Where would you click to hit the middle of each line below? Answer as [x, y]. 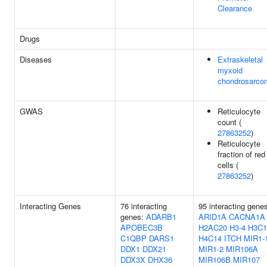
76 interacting [144, 206]
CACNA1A [247, 217]
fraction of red [241, 154]
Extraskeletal [240, 59]
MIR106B [215, 260]
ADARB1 [161, 217]
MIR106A [242, 249]
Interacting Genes [50, 206]
